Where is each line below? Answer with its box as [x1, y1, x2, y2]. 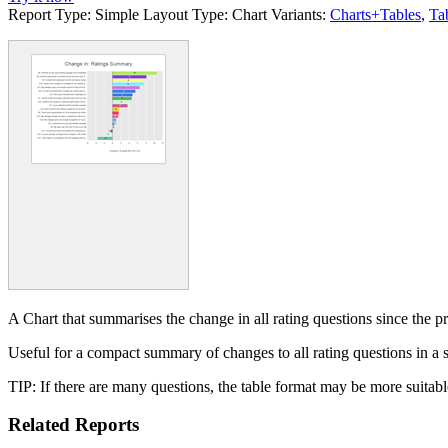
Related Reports [8, 414, 139, 436]
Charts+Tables [330, 5, 421, 23]
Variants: [271, 5, 326, 23]
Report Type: [8, 5, 91, 23]
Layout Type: [143, 5, 228, 23]
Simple [95, 5, 139, 23]
